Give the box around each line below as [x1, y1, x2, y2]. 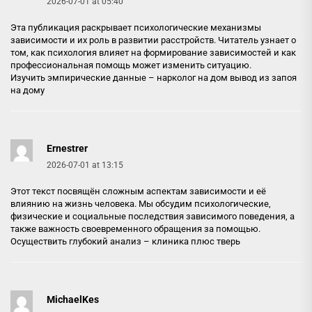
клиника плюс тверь [152, 235, 240, 247]
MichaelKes [47, 293, 99, 305]
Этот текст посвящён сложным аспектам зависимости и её [10, 185, 266, 196]
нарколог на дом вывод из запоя [157, 72, 297, 83]
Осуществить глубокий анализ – [10, 235, 152, 247]
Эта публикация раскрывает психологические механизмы [10, 22, 261, 33]
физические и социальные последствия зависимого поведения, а [10, 210, 295, 221]
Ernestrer [47, 142, 88, 154]
